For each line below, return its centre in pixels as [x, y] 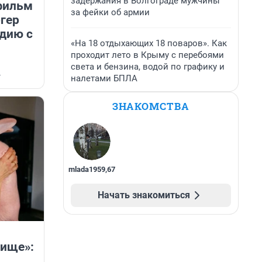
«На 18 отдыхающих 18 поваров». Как [149, 43]
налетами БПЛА [104, 78]
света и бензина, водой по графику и [148, 67]
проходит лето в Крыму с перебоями [147, 55]
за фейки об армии [110, 12]
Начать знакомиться [144, 195]
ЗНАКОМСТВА [151, 106]
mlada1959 [87, 169]
